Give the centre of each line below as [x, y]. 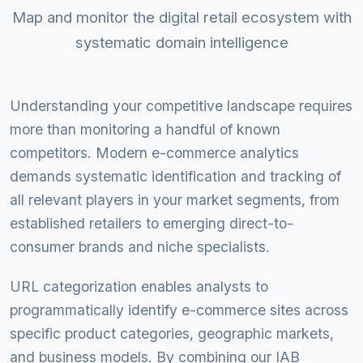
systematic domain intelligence [181, 42]
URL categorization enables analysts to [139, 286]
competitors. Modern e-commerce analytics [154, 153]
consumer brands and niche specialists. [140, 247]
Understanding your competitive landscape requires [181, 106]
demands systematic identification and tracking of [175, 176]
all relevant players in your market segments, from [175, 200]
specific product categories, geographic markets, [172, 333]
